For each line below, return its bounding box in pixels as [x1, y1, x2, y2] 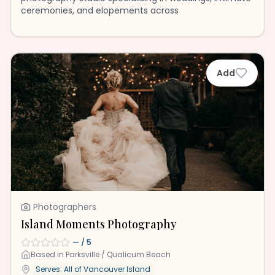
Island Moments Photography [21, 217, 176, 231]
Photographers [33, 201, 96, 213]
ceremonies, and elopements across [21, 4, 179, 17]
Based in [31, 249, 66, 260]
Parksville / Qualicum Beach [66, 249, 171, 260]
